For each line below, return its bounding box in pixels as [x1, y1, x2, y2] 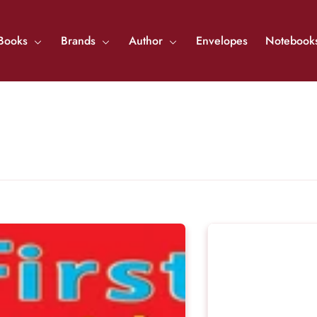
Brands [60, 32, 99, 49]
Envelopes [195, 32, 248, 49]
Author [128, 32, 166, 49]
